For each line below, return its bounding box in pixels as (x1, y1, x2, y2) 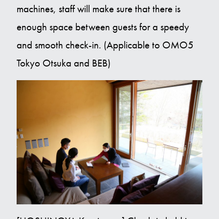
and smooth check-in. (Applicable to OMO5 (16, 39, 194, 51)
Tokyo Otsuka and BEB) (16, 57, 110, 69)
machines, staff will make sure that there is (16, 2, 180, 15)
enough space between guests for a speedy (16, 21, 189, 33)
